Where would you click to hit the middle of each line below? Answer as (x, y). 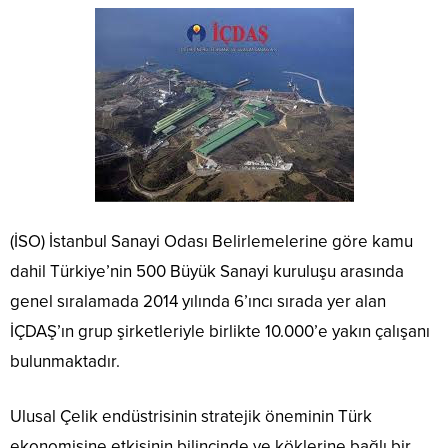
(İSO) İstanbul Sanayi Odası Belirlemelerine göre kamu (211, 242)
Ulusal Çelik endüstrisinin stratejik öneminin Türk (191, 417)
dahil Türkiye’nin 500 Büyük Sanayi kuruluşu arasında (207, 272)
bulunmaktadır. (65, 362)
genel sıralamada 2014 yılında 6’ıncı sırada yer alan (198, 302)
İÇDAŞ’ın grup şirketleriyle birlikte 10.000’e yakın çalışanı (220, 332)
